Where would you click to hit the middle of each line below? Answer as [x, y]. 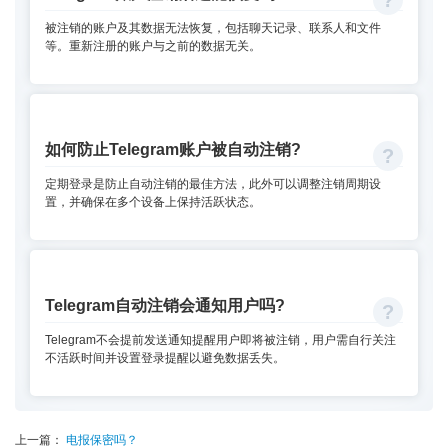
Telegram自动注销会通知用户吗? [165, 305]
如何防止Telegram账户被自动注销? [173, 149]
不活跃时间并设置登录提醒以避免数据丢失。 [165, 358]
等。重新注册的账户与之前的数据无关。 [153, 46]
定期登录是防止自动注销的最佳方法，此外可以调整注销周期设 [213, 184]
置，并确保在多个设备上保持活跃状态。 [153, 202]
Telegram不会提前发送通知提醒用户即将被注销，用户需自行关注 [220, 340]
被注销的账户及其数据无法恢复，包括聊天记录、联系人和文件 [213, 28]
